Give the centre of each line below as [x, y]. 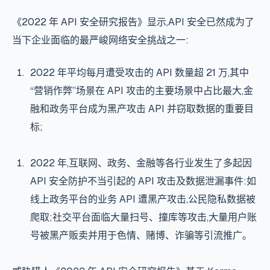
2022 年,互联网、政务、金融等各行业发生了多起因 [141, 163]
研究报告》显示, [133, 22]
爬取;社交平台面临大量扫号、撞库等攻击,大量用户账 [143, 217]
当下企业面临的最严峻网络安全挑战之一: [100, 40]
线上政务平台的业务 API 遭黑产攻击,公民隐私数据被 [143, 199]
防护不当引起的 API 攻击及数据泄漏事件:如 [162, 181]
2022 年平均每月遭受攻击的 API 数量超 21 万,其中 [139, 73]
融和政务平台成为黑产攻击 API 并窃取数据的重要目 [142, 109]
